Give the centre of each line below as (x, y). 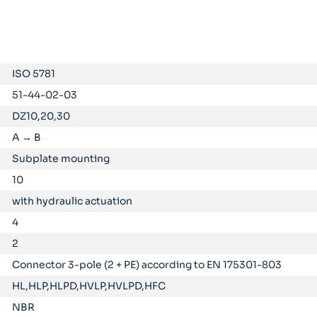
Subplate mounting (60, 158)
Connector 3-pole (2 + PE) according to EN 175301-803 (146, 264)
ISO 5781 (33, 73)
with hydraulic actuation (72, 201)
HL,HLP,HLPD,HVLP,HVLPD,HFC (88, 286)
